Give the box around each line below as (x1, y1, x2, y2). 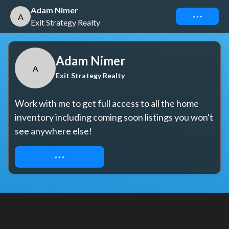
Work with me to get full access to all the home (15, 98, 199, 109)
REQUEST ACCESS (26, 152, 94, 162)
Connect (182, 11, 212, 21)
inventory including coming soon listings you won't (15, 111, 213, 123)
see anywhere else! (15, 125, 92, 136)
